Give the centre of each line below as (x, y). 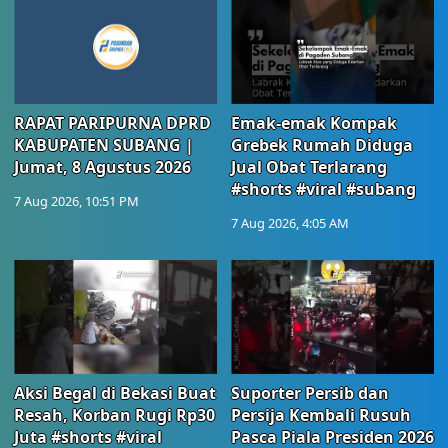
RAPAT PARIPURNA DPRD (112, 123)
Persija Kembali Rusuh (321, 415)
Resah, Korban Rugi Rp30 (114, 415)
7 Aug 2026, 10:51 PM (76, 201)
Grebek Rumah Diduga (322, 145)
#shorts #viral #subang (323, 189)
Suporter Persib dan (310, 393)
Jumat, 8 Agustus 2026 (102, 167)
